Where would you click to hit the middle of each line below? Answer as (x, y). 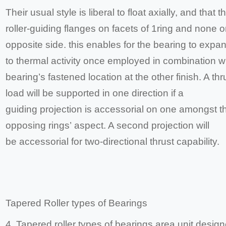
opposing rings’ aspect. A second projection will (108, 126)
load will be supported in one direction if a (95, 93)
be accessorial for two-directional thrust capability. (113, 142)
